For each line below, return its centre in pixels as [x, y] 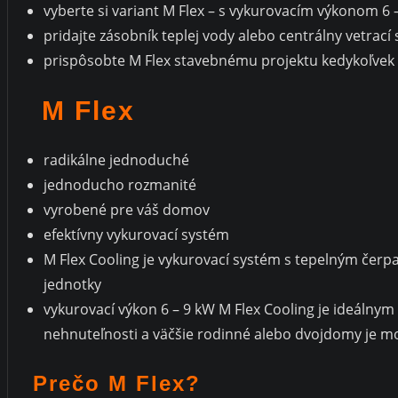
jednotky [72, 284]
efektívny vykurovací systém [136, 234]
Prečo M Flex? [116, 384]
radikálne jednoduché [116, 159]
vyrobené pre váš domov [127, 209]
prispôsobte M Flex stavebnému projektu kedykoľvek [219, 60]
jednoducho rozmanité [120, 184]
